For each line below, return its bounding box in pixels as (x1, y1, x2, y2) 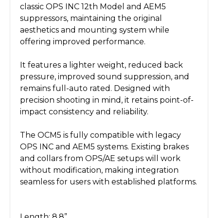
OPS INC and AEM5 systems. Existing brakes (20, 142, 189, 151)
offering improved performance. (20, 36, 145, 46)
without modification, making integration (20, 165, 179, 175)
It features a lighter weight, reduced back (20, 60, 183, 70)
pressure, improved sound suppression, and (20, 72, 189, 81)
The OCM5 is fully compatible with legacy (20, 130, 181, 140)
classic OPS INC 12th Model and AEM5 (20, 1, 166, 11)
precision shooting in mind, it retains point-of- (20, 95, 194, 105)
